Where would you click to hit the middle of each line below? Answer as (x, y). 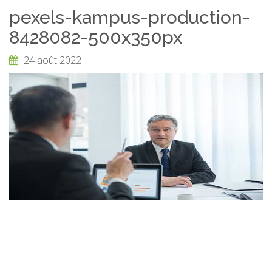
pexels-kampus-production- (130, 17)
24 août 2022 (51, 60)
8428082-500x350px (96, 37)
